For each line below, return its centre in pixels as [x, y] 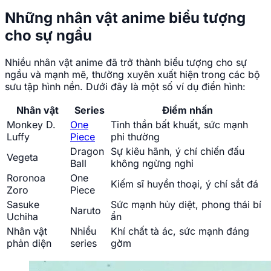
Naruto [86, 210]
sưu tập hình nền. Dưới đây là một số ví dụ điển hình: [125, 86]
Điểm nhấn [188, 110]
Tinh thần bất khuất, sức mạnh [179, 124]
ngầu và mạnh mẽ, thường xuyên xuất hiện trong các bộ [132, 74]
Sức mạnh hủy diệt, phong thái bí [186, 204]
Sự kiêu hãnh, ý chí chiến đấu [178, 151]
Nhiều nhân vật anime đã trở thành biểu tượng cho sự [126, 62]
